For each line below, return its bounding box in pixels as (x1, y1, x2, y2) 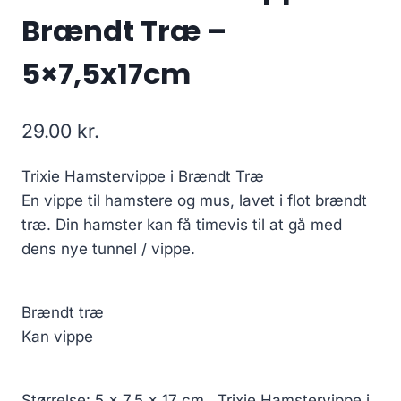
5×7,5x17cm (21, 54, 191, 95)
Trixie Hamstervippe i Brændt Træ (21, 166, 264, 185)
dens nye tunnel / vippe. (21, 239, 195, 258)
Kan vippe (21, 327, 93, 346)
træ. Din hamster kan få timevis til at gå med (21, 215, 342, 234)
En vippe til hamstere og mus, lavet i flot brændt (21, 191, 367, 209)
